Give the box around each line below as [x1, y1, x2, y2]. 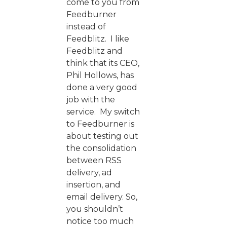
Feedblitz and [66, 46, 123, 56]
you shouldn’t [66, 204, 123, 214]
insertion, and [66, 179, 121, 190]
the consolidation [66, 143, 136, 153]
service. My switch [66, 106, 140, 117]
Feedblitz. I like [66, 33, 129, 44]
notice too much [66, 216, 134, 226]
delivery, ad [66, 167, 112, 177]
